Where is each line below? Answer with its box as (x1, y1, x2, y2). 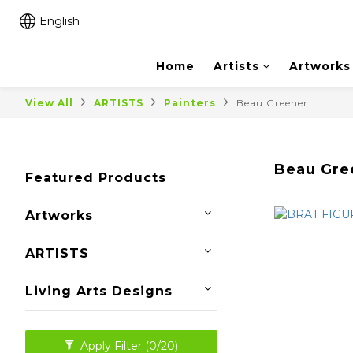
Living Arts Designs (25, 284, 173, 299)
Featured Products (25, 170, 166, 185)
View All (25, 97, 73, 109)
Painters (164, 97, 216, 109)
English (39, 14, 80, 28)
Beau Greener (236, 97, 308, 109)
